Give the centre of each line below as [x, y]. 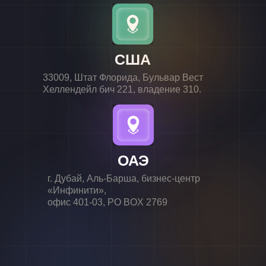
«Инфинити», [77, 190]
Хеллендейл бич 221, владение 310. [122, 89]
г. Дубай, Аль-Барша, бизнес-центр [124, 178]
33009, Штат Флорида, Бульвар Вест [123, 77]
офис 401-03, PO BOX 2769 [107, 202]
